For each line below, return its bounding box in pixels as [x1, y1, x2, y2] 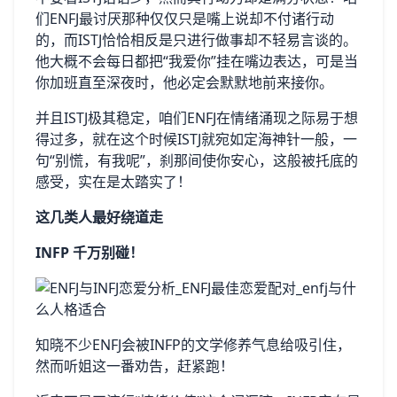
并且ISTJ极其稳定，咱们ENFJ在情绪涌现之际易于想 [35, 107, 358, 128]
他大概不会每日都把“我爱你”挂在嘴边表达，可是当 [35, 51, 358, 71]
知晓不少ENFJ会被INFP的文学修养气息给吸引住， [35, 334, 351, 354]
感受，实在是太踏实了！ [35, 171, 191, 191]
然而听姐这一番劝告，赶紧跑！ [35, 355, 234, 376]
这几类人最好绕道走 [35, 206, 163, 227]
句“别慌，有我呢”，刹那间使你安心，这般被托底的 [35, 150, 358, 170]
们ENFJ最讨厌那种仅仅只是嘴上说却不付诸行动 [35, 8, 334, 28]
